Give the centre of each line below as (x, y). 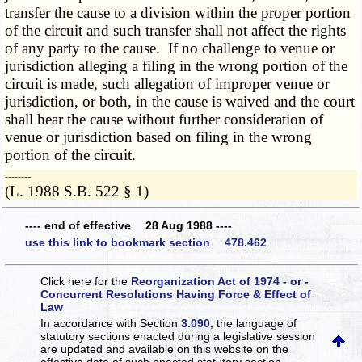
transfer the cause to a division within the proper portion (178, 13)
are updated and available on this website (149, 349)
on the (273, 349)
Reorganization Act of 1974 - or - (220, 281)
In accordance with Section (111, 323)
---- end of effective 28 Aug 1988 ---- (128, 225)
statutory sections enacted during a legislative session (178, 336)
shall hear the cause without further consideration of (164, 120)
